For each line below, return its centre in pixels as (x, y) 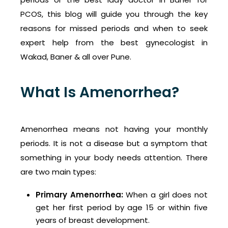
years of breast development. (93, 220)
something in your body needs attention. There (114, 158)
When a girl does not (165, 195)
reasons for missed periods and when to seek (114, 28)
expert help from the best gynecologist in (114, 43)
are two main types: (58, 172)
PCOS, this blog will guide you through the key (114, 14)
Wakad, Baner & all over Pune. (76, 57)
